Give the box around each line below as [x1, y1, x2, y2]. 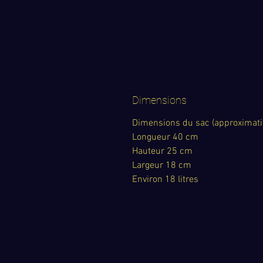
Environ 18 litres [132, 173, 198, 186]
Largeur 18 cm [132, 159, 191, 171]
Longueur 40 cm [132, 131, 198, 143]
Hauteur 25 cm [132, 145, 193, 157]
